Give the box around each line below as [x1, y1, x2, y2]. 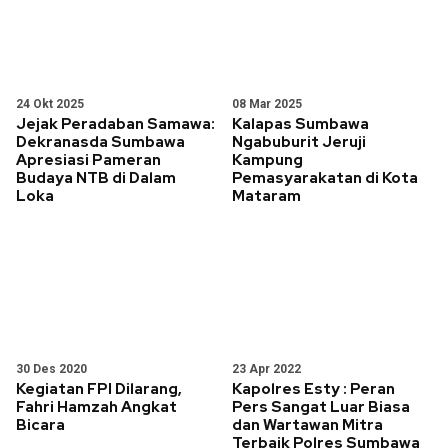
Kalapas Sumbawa [232, 114, 369, 134]
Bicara [16, 415, 65, 435]
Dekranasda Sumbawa [16, 132, 185, 152]
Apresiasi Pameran [16, 150, 161, 170]
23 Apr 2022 [232, 362, 301, 376]
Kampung [232, 150, 303, 170]
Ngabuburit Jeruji [232, 132, 366, 152]
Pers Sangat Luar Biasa [232, 397, 410, 417]
